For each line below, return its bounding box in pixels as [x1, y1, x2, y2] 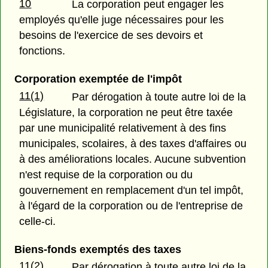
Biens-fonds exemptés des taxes [14, 243, 181, 255]
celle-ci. [19, 215, 56, 227]
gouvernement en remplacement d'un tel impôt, [19, 184, 244, 196]
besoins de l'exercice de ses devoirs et [19, 29, 203, 42]
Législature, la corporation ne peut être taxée [19, 106, 233, 118]
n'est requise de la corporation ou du [19, 168, 193, 181]
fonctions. [19, 45, 66, 57]
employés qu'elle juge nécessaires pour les [19, 14, 224, 26]
